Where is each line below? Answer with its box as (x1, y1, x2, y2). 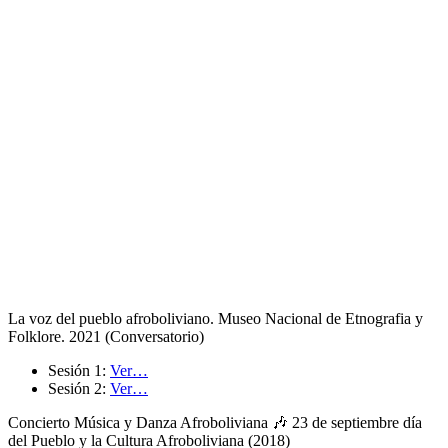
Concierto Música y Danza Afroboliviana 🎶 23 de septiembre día (8, 414, 422, 432)
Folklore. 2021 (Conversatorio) (8, 328, 204, 346)
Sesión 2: (48, 380, 110, 398)
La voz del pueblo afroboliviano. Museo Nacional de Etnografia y (8, 310, 423, 328)
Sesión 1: (48, 362, 110, 380)
